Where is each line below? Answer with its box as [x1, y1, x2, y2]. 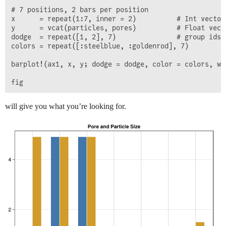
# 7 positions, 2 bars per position [11, 6, 148, 14]
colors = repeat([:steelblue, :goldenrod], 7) [11, 42, 189, 50]
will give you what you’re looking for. [5, 102, 126, 111]
